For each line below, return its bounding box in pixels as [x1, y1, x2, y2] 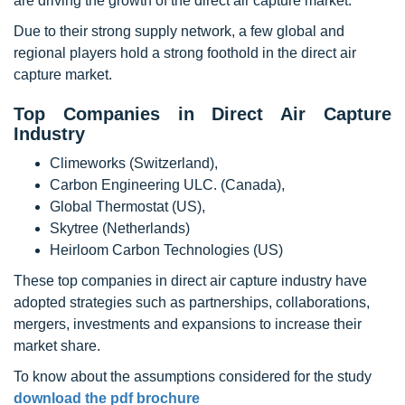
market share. [14, 338, 100, 353]
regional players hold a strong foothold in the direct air [14, 45, 356, 61]
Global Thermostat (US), [50, 199, 205, 214]
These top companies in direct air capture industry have [14, 273, 367, 288]
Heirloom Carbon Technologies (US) [50, 242, 283, 258]
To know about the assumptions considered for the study [14, 369, 372, 384]
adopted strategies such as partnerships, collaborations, [14, 295, 370, 310]
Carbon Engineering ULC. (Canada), [50, 177, 285, 193]
